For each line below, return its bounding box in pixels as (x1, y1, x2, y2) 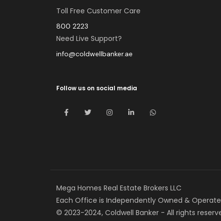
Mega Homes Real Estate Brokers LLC (56, 183, 182, 193)
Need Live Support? (56, 33, 122, 43)
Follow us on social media (56, 83, 137, 92)
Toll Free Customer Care (56, 5, 141, 16)
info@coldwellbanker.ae (56, 49, 133, 58)
